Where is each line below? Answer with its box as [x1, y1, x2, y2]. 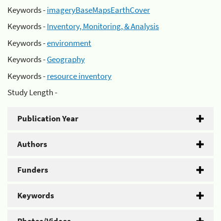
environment [47, 37, 91, 48]
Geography [47, 54, 85, 65]
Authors [17, 139, 47, 149]
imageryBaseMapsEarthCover [47, 4, 150, 15]
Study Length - [7, 87, 57, 98]
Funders [17, 164, 48, 175]
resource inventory [47, 70, 111, 81]
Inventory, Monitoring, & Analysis [47, 21, 159, 32]
